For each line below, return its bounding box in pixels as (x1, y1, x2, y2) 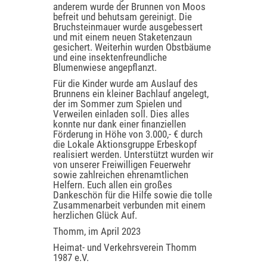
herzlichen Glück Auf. (53, 209, 137, 221)
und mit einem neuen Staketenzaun (53, 31, 192, 43)
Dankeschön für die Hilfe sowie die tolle (53, 189, 212, 201)
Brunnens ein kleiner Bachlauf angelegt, (53, 88, 209, 100)
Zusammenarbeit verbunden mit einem (53, 199, 206, 211)
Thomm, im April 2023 (53, 225, 141, 237)
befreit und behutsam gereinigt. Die (53, 11, 192, 23)
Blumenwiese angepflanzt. (53, 61, 157, 73)
